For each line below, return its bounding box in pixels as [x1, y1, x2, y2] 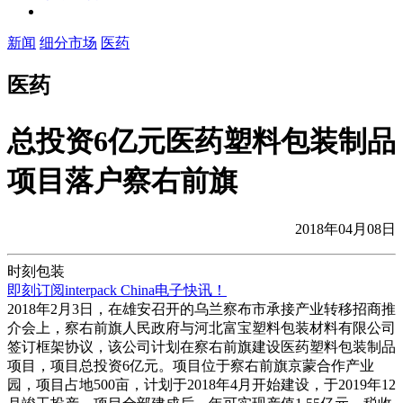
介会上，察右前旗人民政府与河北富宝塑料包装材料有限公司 [7, 320, 396, 336]
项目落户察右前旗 [7, 164, 237, 197]
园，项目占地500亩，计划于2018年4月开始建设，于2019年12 [7, 377, 396, 393]
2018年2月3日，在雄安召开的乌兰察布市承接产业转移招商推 [7, 301, 396, 318]
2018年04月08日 [295, 221, 396, 237]
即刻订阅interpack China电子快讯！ [7, 282, 227, 299]
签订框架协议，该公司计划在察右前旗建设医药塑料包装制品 [7, 339, 396, 355]
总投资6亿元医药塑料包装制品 [7, 124, 396, 157]
